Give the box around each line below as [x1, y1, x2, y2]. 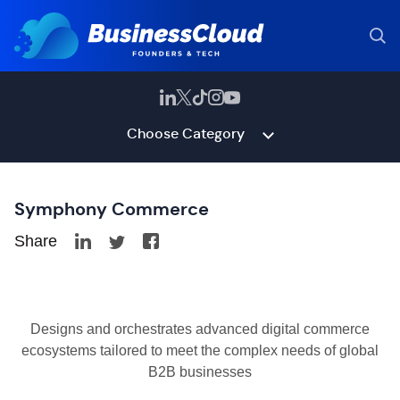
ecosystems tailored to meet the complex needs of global [21, 343, 379, 358]
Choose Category [126, 124, 245, 143]
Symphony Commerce [14, 197, 209, 221]
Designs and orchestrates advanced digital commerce [30, 321, 370, 337]
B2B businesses [148, 364, 252, 379]
